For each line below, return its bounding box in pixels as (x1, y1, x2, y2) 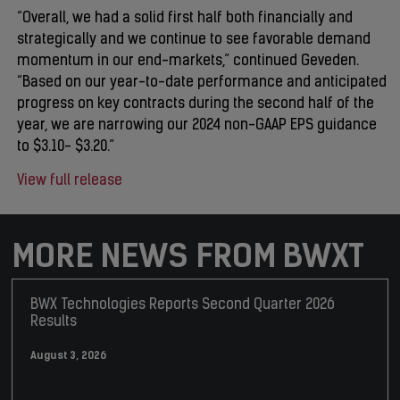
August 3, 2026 (30, 349, 107, 362)
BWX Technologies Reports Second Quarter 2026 (30, 298, 336, 313)
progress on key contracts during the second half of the (17, 97, 374, 112)
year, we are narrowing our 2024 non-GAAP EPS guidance (17, 119, 377, 133)
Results (30, 315, 78, 330)
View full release (17, 174, 122, 189)
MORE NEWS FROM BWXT (12, 237, 365, 276)
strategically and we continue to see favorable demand (17, 33, 371, 47)
